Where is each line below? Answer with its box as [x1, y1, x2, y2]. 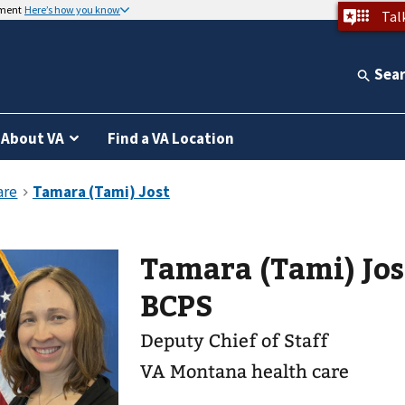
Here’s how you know [24, 3, 120, 16]
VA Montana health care [140, 361, 350, 382]
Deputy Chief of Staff [140, 330, 329, 352]
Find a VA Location [108, 128, 234, 148]
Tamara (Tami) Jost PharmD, [140, 248, 363, 287]
